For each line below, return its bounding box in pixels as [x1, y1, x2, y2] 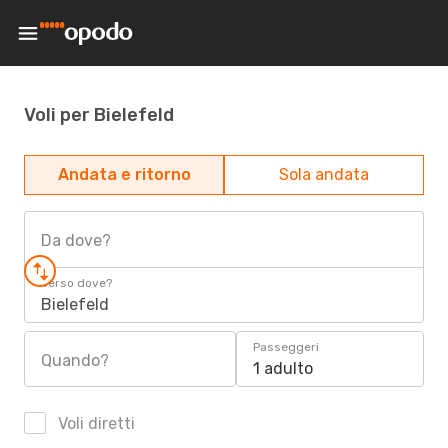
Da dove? [41, 231, 111, 250]
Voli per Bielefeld [24, 103, 174, 126]
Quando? [41, 351, 109, 370]
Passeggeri [253, 340, 319, 354]
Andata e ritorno [57, 165, 191, 184]
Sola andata [279, 165, 369, 184]
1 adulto [253, 359, 313, 378]
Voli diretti [54, 414, 135, 433]
